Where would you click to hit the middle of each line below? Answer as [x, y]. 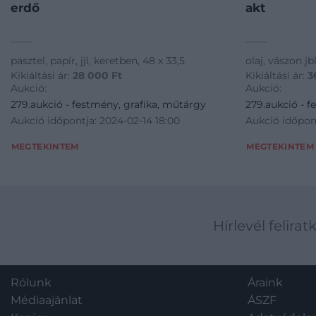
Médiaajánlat [47, 300]
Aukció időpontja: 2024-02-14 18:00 [95, 120]
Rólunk [31, 282]
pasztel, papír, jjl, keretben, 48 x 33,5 [97, 61]
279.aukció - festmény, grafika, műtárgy [108, 104]
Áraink [265, 282]
